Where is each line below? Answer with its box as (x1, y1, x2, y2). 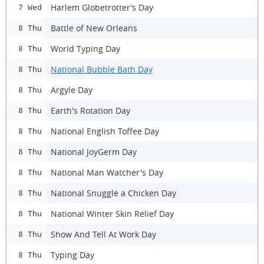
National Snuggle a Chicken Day (51, 187, 176, 199)
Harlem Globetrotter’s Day (51, 1, 153, 13)
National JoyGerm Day (51, 146, 137, 157)
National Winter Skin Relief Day (51, 207, 174, 219)
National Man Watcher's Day (51, 166, 163, 178)
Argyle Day (51, 84, 93, 95)
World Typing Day (51, 42, 120, 54)
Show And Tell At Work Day (51, 228, 156, 240)
